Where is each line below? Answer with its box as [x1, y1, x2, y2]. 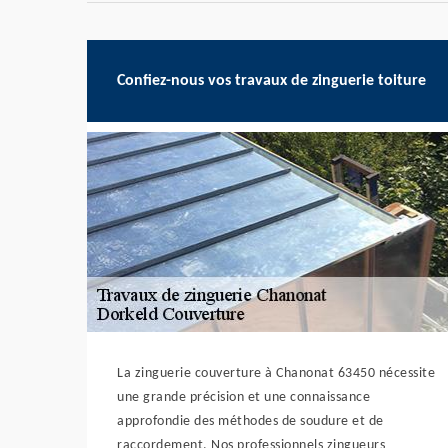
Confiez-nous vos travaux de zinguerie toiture [117, 72, 426, 89]
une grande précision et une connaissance [117, 390, 370, 405]
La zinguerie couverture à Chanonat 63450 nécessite [117, 366, 435, 381]
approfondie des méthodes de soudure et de [117, 414, 384, 429]
